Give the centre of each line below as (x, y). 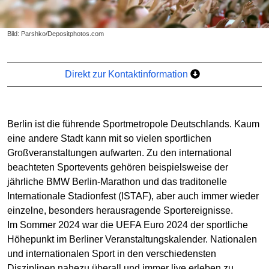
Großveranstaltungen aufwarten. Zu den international (119, 153)
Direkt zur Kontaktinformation (128, 74)
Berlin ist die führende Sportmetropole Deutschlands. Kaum (133, 124)
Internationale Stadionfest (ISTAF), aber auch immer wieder (133, 196)
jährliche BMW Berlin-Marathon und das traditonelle (117, 181)
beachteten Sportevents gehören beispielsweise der (118, 167)
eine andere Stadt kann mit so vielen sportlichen (109, 138)
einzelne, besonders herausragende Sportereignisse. (120, 210)
